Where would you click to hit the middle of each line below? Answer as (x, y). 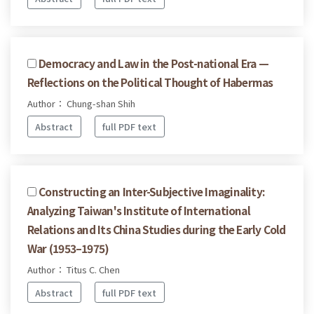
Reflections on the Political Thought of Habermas (150, 82)
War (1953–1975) (68, 248)
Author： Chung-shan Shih (81, 104)
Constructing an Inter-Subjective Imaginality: (152, 191)
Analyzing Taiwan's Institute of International (139, 210)
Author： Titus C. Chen (74, 269)
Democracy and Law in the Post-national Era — (153, 63)
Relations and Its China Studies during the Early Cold (157, 229)
